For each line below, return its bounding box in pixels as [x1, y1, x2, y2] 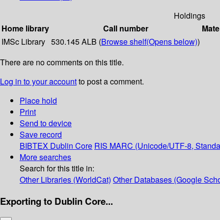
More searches [20, 151, 71, 163]
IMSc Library [1, 36, 45, 48]
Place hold [20, 95, 57, 107]
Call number [103, 23, 148, 34]
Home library [1, 23, 49, 34]
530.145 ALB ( [51, 36, 101, 48]
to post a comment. [77, 76, 144, 87]
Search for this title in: [20, 163, 94, 174]
